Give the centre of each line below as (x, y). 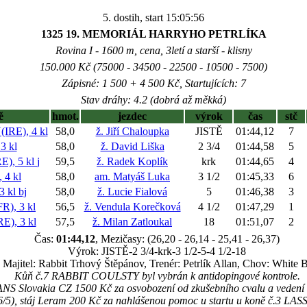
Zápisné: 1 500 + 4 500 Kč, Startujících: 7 (153, 83)
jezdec (132, 116)
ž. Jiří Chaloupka (132, 131)
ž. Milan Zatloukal (132, 222)
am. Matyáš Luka (132, 176)
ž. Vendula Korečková (132, 207)
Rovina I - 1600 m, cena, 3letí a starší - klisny (153, 50)
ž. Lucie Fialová (132, 192)
